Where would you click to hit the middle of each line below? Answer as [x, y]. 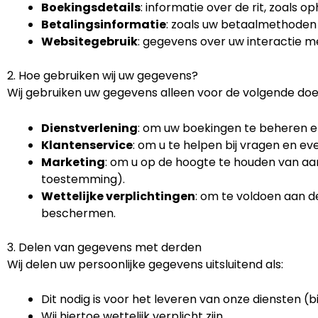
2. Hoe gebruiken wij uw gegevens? [103, 76]
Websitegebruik [89, 42]
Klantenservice [87, 145]
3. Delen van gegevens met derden [104, 247]
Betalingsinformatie [104, 25]
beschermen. [78, 213]
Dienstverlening [89, 128]
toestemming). [83, 179]
